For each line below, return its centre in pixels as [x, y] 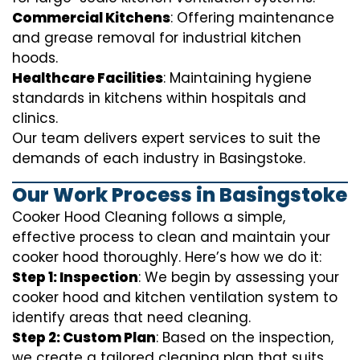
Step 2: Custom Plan [84, 338]
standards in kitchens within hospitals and [159, 98]
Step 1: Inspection [75, 278]
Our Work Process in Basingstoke [180, 195]
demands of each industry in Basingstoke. [159, 159]
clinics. [35, 119]
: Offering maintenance [252, 18]
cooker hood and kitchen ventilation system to [175, 298]
